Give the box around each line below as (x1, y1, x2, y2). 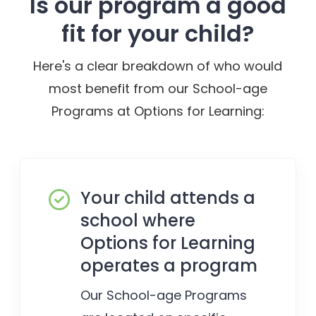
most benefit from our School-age (48, 79, 267, 97)
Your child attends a (80, 186, 256, 209)
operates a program (80, 253, 258, 277)
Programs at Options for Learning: (51, 102, 265, 120)
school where (80, 208, 196, 232)
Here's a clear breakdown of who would (33, 56, 283, 75)
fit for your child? (61, 17, 255, 49)
